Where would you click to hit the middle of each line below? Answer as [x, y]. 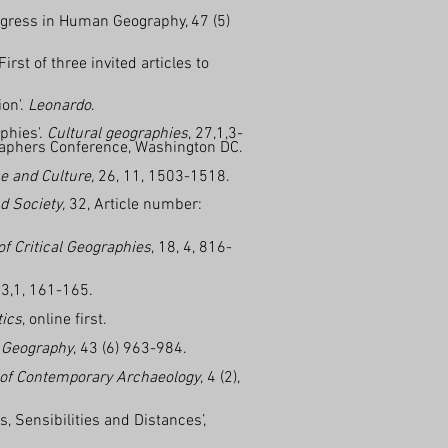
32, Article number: [133, 205]
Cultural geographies [117, 134]
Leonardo [59, 106]
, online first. [66, 320]
